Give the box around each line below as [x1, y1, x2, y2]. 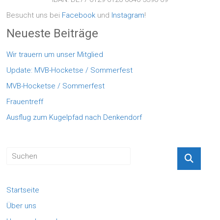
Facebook [62, 10, 96, 20]
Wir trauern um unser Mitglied [6, 50, 104, 59]
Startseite [6, 185, 40, 194]
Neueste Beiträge [6, 26, 99, 40]
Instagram [111, 10, 145, 20]
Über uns [6, 201, 37, 210]
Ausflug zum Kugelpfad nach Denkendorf [6, 112, 142, 122]
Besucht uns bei [6, 10, 62, 20]
